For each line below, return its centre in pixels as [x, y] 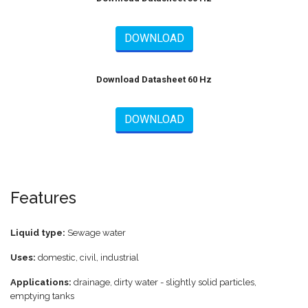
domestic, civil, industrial [87, 257]
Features [43, 197]
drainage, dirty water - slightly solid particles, [164, 282]
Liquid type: [39, 232]
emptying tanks [42, 296]
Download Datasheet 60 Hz [154, 79]
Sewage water [97, 232]
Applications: [41, 282]
